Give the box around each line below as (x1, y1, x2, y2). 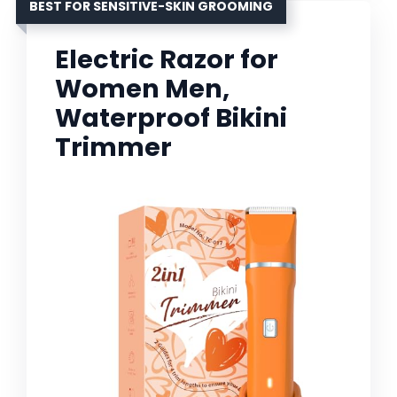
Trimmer (55, 129, 172, 166)
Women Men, (55, 71, 230, 107)
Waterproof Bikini (55, 100, 287, 136)
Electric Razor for (55, 42, 278, 78)
